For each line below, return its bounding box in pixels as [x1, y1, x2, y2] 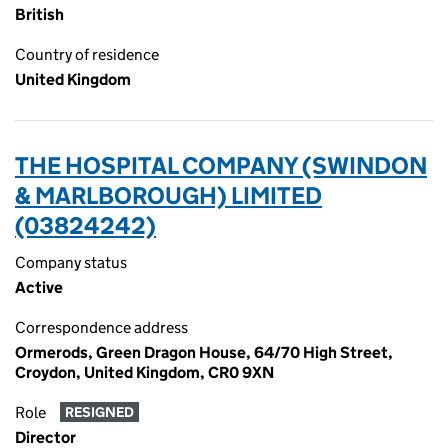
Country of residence [15, 45, 159, 64]
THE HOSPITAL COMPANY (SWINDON [15, 151, 427, 180]
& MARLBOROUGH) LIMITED [15, 181, 322, 210]
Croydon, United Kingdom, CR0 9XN [15, 363, 274, 382]
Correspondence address [15, 318, 188, 337]
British [15, 5, 64, 24]
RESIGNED [64, 403, 134, 422]
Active [15, 278, 63, 297]
